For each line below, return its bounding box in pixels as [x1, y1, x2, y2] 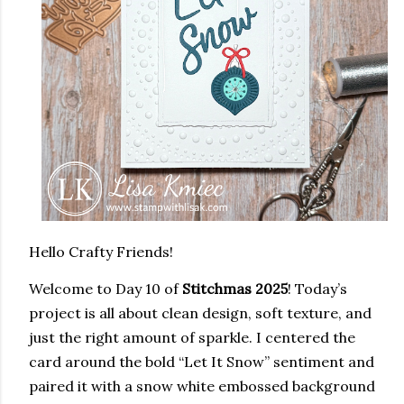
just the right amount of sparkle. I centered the [29, 328, 355, 346]
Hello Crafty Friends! [29, 243, 173, 261]
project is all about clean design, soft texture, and [29, 304, 372, 322]
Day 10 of [115, 280, 182, 298]
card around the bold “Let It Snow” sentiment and [29, 353, 374, 371]
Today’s [291, 280, 347, 298]
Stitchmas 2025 [182, 280, 288, 298]
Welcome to [29, 280, 115, 298]
